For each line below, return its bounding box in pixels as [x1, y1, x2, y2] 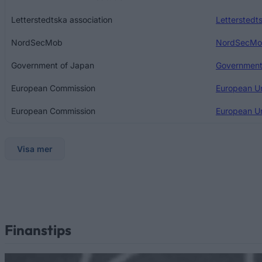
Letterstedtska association [11, 14, 112, 25]
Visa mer [17, 143, 53, 154]
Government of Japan [11, 60, 94, 70]
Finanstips [5, 220, 71, 239]
